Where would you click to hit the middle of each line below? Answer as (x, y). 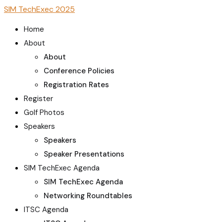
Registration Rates (76, 85)
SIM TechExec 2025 (39, 9)
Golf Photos (44, 112)
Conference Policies (79, 71)
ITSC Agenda (46, 210)
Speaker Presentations (84, 154)
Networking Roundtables (88, 196)
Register (38, 99)
